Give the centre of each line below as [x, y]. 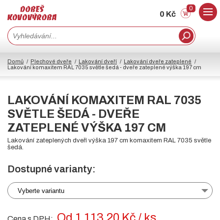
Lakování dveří [98, 62]
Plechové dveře [51, 62]
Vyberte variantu [41, 191]
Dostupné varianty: [52, 169]
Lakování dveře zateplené [158, 62]
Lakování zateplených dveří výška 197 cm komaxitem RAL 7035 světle [109, 141]
